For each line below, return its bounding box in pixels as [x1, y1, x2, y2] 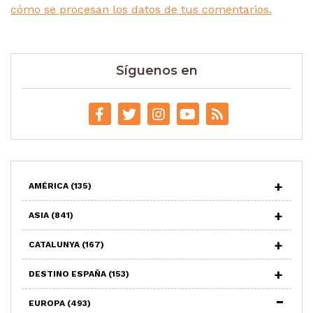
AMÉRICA [29, 180, 71, 191]
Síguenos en [115, 62, 198, 78]
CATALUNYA [29, 239, 82, 249]
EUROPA [29, 298, 67, 308]
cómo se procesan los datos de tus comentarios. [10, 2, 272, 16]
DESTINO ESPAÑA [29, 268, 108, 279]
